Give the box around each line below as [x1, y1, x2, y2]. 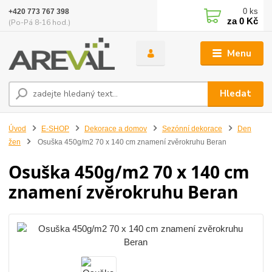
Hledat [220, 87, 252, 100]
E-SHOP [41, 124, 69, 133]
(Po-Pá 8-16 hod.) [8, 17, 71, 27]
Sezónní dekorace [161, 124, 222, 133]
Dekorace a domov [84, 124, 147, 133]
